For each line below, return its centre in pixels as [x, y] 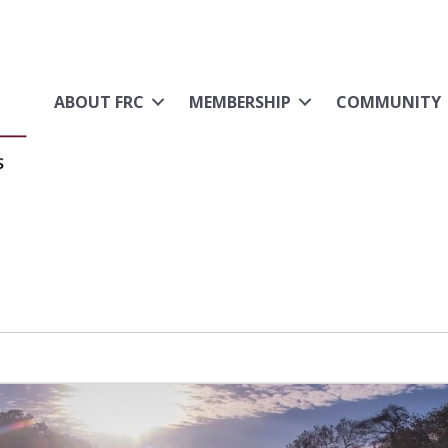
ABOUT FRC [98, 101]
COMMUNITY [388, 101]
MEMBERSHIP [239, 101]
